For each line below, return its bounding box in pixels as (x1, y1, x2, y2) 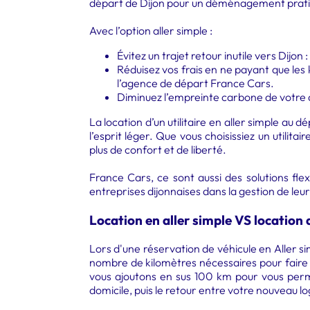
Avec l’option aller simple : (89, 24, 212, 37)
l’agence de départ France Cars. (116, 76, 274, 90)
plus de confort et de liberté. (89, 143, 226, 156)
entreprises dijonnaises (89, 184, 201, 198)
